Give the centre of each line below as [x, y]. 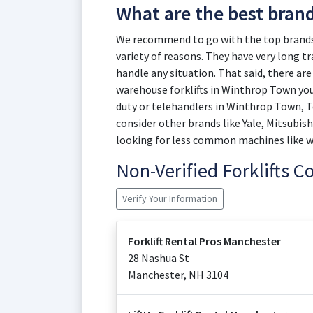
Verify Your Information [170, 198]
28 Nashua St [159, 258]
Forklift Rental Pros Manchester [204, 241]
